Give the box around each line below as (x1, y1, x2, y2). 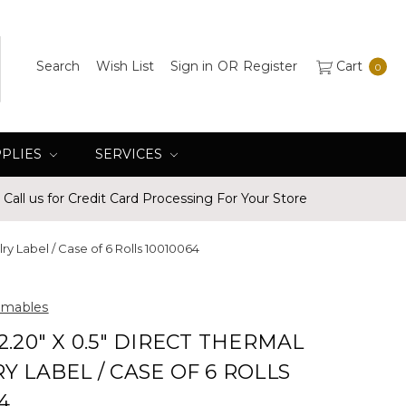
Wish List (95, 57, 154, 74)
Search (35, 57, 80, 74)
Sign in (169, 57, 213, 74)
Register (243, 57, 298, 74)
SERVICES (94, 146, 166, 162)
